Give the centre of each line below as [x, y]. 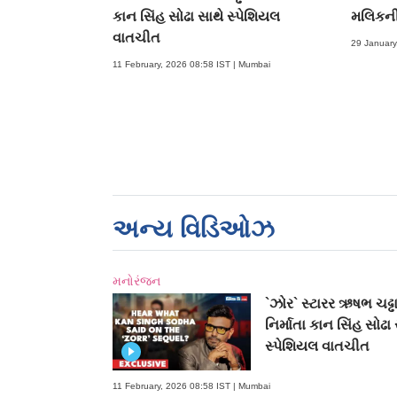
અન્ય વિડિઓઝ [194, 229]
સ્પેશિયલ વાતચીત [317, 346]
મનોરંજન [136, 280]
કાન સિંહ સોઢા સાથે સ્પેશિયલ [196, 16]
